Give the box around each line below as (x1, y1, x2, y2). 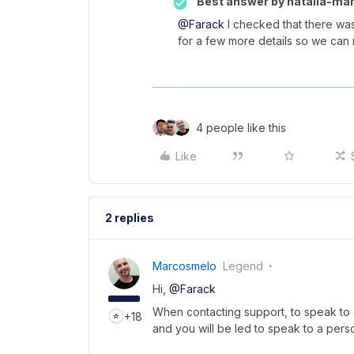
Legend (223, 259, 263, 273)
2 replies (105, 211, 154, 224)
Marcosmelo (153, 259, 217, 273)
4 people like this (196, 121, 286, 134)
